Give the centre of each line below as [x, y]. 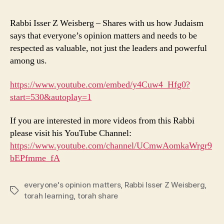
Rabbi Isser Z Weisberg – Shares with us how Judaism [107, 23]
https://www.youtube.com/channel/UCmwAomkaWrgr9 [111, 146]
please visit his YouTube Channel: [71, 133]
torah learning [49, 196]
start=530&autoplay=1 [51, 97]
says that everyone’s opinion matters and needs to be [103, 36]
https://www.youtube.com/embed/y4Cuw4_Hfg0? [100, 84]
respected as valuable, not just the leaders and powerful [108, 48]
